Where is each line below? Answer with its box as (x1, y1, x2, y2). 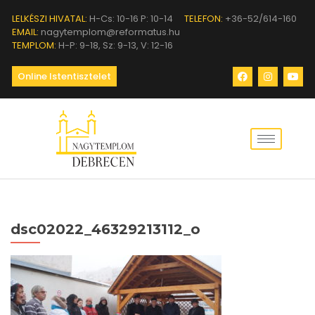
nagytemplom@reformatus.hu (39, 25, 180, 39)
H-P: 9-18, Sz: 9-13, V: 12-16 (56, 39, 173, 52)
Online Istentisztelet (18, 70, 111, 83)
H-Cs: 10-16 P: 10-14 (87, 12, 173, 25)
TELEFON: (184, 12, 223, 25)
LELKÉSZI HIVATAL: (12, 12, 87, 25)
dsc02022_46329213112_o (11, 221, 200, 238)
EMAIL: (12, 25, 39, 39)
